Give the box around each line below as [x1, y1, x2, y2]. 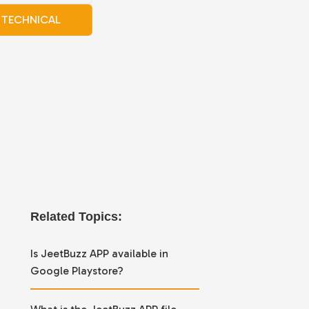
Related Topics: [30, 210, 122, 224]
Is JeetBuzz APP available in [30, 246, 168, 260]
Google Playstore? [30, 263, 123, 277]
